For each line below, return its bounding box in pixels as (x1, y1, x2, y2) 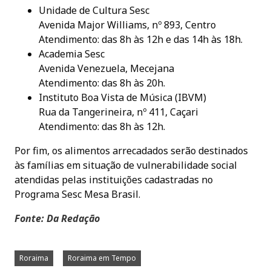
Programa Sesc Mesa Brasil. (15, 188, 140, 201)
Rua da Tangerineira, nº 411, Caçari (39, 105, 198, 119)
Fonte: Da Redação (15, 212, 100, 226)
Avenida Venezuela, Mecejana (39, 62, 174, 76)
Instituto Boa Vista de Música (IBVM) (39, 91, 206, 105)
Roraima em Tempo (68, 253, 136, 264)
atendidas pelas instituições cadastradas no (15, 173, 213, 187)
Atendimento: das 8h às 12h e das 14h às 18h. (39, 33, 243, 47)
